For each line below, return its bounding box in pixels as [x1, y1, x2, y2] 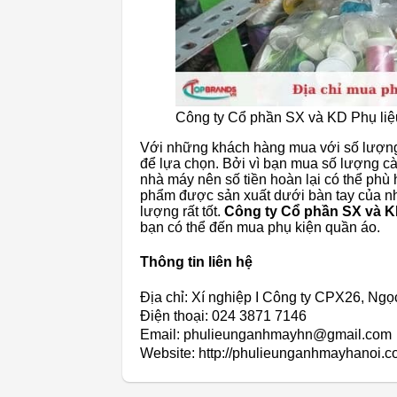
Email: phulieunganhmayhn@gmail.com [140, 326, 392, 342]
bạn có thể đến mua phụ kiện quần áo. [140, 219, 380, 235]
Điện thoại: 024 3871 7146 [140, 307, 307, 323]
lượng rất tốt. [140, 203, 224, 219]
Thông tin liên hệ [140, 254, 253, 270]
